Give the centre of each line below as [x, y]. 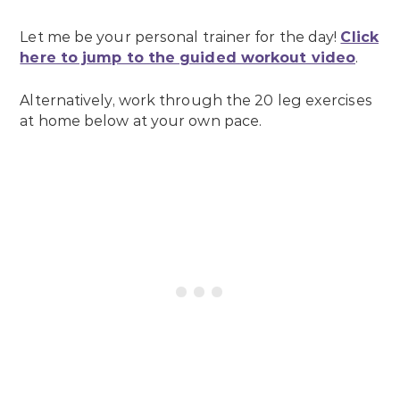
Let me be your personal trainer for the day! [180, 37]
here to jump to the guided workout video [188, 58]
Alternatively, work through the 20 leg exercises [196, 101]
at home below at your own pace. [141, 121]
